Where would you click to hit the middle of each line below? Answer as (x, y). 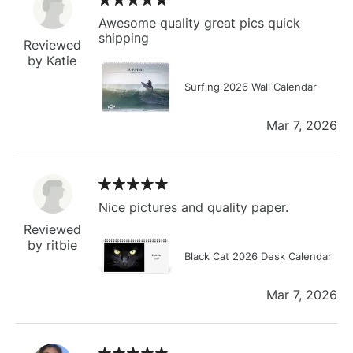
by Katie (52, 60)
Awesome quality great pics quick (199, 22)
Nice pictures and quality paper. (193, 207)
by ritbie (52, 245)
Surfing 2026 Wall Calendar (251, 86)
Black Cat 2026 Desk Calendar (258, 256)
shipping (124, 37)
